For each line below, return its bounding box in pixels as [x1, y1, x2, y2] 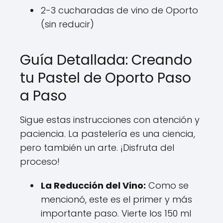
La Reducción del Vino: [41, 179, 146, 192]
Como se [146, 179, 189, 192]
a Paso [20, 86, 67, 106]
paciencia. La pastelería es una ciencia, [20, 127, 195, 140]
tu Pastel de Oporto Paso [20, 68, 191, 88]
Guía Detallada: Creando [20, 50, 192, 70]
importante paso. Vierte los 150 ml [41, 207, 191, 220]
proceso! [20, 155, 60, 168]
